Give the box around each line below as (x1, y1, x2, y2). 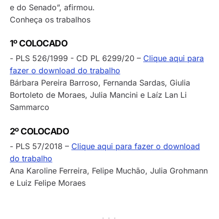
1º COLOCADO (10, 38, 68, 49)
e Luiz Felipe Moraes (10, 177, 86, 188)
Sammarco (10, 102, 49, 112)
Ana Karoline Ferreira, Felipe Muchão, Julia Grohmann (10, 165, 208, 175)
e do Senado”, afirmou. (10, 2, 95, 12)
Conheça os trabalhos (10, 14, 90, 24)
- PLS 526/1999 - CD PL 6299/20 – (10, 53, 143, 64)
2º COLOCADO (10, 126, 69, 136)
